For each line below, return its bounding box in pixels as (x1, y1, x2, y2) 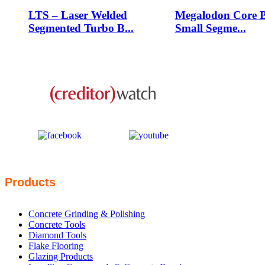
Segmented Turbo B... (28, 21, 134, 34)
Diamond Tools (28, 230, 86, 241)
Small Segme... (174, 21, 246, 34)
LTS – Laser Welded (28, 8, 127, 21)
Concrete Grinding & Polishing (28, 209, 145, 219)
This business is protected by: (48, 75, 158, 86)
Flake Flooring (28, 241, 83, 251)
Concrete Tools (28, 219, 85, 230)
